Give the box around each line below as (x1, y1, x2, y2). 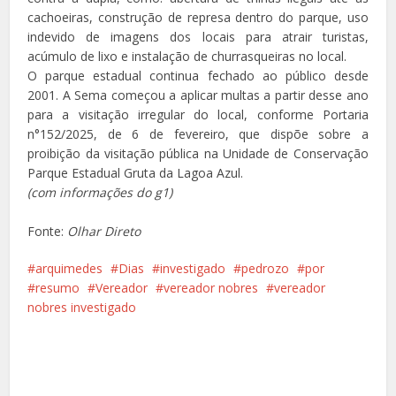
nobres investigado (27, 299, 137, 316)
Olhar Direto (67, 223, 141, 240)
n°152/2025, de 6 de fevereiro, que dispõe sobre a (27, 126, 369, 143)
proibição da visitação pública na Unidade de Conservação (27, 145, 369, 163)
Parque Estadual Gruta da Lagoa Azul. (27, 164, 244, 182)
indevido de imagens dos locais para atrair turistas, (27, 28, 369, 46)
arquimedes (35, 260, 103, 278)
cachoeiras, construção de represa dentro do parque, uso (27, 9, 369, 27)
